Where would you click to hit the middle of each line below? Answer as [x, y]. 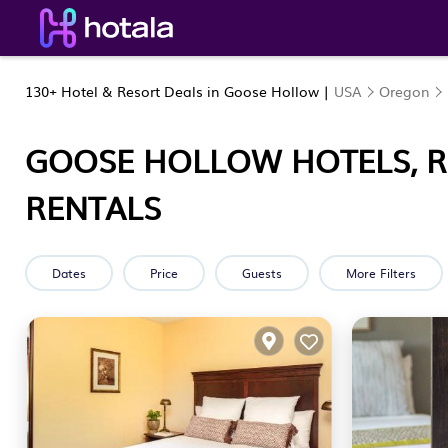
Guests [262, 273]
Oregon [404, 91]
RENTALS [93, 206]
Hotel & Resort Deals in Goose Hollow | [195, 91]
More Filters [381, 273]
